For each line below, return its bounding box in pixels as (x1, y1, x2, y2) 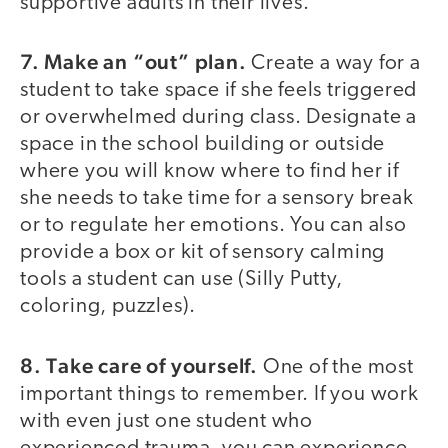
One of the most (262, 356, 414, 378)
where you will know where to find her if (20, 161, 399, 183)
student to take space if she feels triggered (20, 80, 418, 102)
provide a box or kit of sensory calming (20, 242, 386, 264)
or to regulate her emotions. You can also (20, 215, 407, 237)
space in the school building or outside (20, 134, 386, 156)
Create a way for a (246, 53, 421, 75)
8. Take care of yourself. (20, 352, 263, 378)
